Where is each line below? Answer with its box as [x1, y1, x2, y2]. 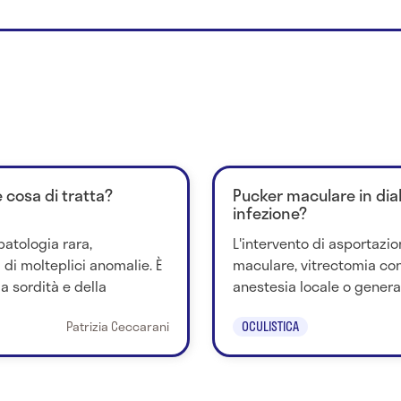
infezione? [232, 200, 307, 226]
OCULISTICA [241, 316, 299, 336]
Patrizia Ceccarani [65, 316, 169, 336]
